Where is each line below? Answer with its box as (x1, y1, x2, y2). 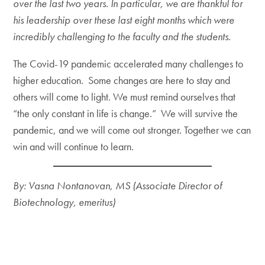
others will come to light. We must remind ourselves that (13, 90, 236, 104)
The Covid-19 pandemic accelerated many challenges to (13, 57, 244, 70)
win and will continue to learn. (13, 140, 134, 153)
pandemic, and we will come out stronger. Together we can (13, 123, 251, 137)
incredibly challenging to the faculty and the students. (13, 30, 231, 43)
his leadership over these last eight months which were (13, 13, 235, 27)
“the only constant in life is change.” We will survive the (13, 106, 238, 120)
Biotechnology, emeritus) (13, 195, 116, 209)
